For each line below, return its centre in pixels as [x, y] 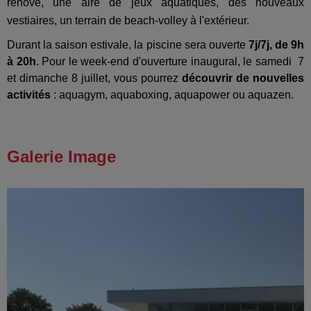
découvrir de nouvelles [243, 78]
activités [29, 95]
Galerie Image [61, 157]
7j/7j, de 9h [276, 45]
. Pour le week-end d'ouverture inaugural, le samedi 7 [170, 62]
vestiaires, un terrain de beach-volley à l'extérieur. [129, 21]
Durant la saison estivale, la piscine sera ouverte [128, 45]
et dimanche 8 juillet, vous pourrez [94, 78]
